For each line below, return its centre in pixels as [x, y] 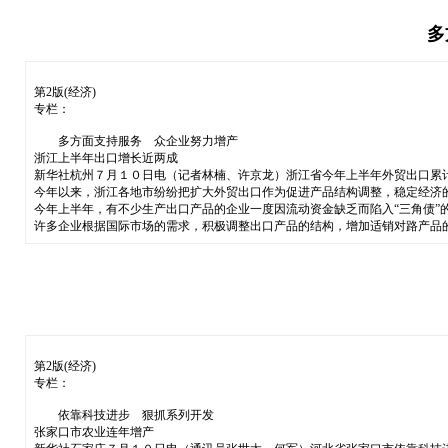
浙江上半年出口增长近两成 [105, 157]
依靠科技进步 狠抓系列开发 [123, 414]
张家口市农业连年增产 [93, 431]
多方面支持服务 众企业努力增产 [135, 140]
